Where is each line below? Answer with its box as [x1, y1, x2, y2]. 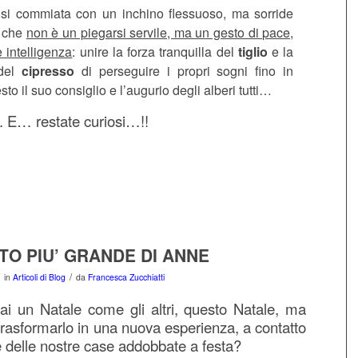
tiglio [237, 42, 268, 61]
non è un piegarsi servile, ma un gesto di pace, [26, 22, 294, 42]
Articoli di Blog [13, 270, 66, 283]
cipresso [21, 61, 74, 80]
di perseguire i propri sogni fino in [74, 61, 294, 80]
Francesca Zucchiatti [88, 270, 165, 283]
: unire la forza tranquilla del [72, 42, 238, 61]
